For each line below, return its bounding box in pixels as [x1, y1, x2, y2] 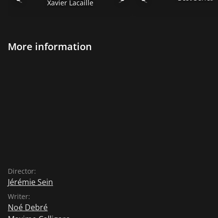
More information [8, 39, 92, 53]
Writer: [8, 191, 30, 201]
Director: [8, 166, 36, 176]
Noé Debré [8, 201, 48, 213]
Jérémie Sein [8, 176, 53, 187]
